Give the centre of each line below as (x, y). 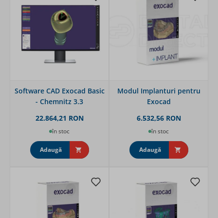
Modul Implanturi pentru (159, 91)
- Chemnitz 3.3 (59, 102)
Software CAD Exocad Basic (59, 91)
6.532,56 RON (159, 118)
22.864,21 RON (59, 118)
